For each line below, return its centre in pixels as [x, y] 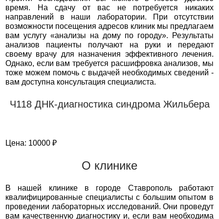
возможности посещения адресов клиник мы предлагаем [109, 26]
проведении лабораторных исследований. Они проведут [109, 207]
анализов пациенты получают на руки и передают [109, 45]
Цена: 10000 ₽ [31, 143]
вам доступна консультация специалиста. [81, 82]
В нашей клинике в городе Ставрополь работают [109, 188]
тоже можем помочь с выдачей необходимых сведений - [109, 73]
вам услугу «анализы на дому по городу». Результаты [109, 35]
